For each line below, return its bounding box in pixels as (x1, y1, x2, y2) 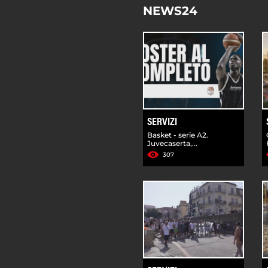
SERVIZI (147, 117, 177, 128)
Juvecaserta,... (147, 138, 197, 148)
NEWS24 (143, 3, 197, 18)
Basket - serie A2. (147, 130, 208, 139)
